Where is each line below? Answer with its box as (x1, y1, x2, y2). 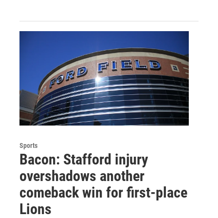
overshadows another (19, 167, 145, 184)
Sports (19, 141, 37, 149)
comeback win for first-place (19, 183, 187, 201)
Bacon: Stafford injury (19, 150, 148, 168)
